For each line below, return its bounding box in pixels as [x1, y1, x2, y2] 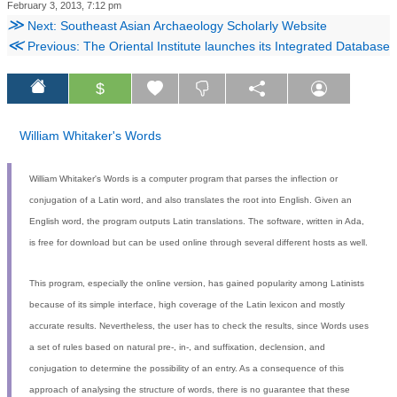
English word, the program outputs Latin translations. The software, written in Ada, [29, 215, 364, 226]
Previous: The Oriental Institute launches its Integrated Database [24, 38, 390, 53]
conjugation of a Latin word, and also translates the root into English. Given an [29, 194, 352, 205]
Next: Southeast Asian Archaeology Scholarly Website [24, 18, 327, 33]
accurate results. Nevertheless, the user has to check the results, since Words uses [29, 320, 369, 331]
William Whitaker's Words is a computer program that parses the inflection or [29, 173, 338, 183]
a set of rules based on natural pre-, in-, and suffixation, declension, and [29, 341, 325, 352]
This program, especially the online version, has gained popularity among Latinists [29, 277, 364, 288]
